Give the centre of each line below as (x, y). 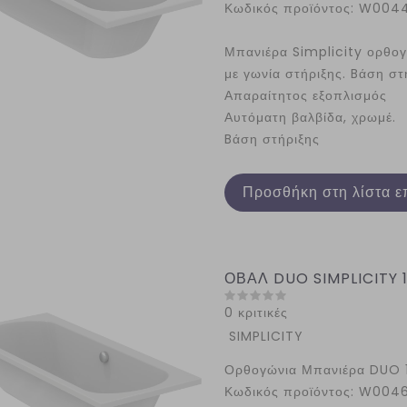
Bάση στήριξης (272, 139)
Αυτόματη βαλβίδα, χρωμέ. (310, 117)
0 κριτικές (256, 313)
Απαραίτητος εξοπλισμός (305, 95)
